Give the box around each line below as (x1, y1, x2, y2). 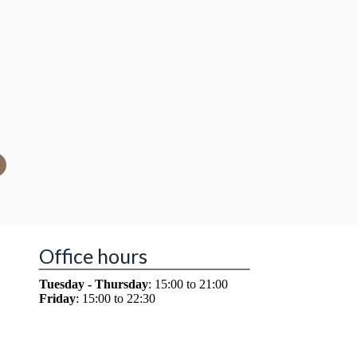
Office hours (38, 244, 147, 268)
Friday (38, 292, 76, 305)
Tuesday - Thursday (38, 277, 148, 291)
